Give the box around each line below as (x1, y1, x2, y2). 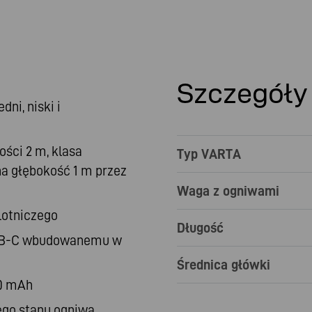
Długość (177, 220, 224, 235)
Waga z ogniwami (177, 183, 279, 198)
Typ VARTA (177, 146, 241, 162)
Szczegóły (177, 77, 308, 109)
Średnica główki (177, 257, 270, 272)
